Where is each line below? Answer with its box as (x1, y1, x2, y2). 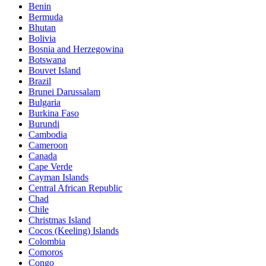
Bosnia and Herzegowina (28, 43, 123, 54)
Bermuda (28, 11, 63, 22)
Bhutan (28, 22, 56, 33)
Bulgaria (28, 97, 61, 107)
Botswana (28, 54, 66, 65)
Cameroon (28, 140, 68, 150)
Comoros (28, 246, 63, 257)
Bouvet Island (28, 65, 81, 75)
